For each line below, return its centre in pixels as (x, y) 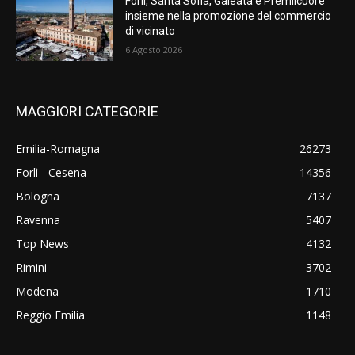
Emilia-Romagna (58, 149)
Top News (42, 244)
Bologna (38, 197)
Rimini (31, 268)
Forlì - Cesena (51, 173)
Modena (37, 292)
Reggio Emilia (50, 315)
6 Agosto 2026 (154, 49)
